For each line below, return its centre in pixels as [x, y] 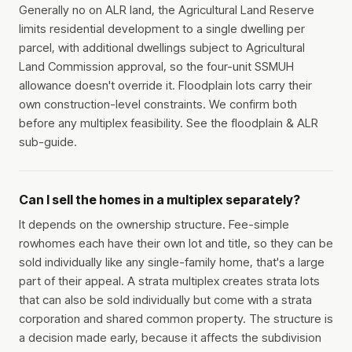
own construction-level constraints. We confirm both [158, 104]
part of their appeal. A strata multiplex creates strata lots [169, 281]
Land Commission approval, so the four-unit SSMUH [156, 67]
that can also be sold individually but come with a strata [165, 300]
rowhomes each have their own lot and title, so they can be [176, 244]
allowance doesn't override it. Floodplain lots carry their [165, 86]
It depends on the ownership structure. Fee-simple [154, 225]
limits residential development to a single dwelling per [162, 29]
